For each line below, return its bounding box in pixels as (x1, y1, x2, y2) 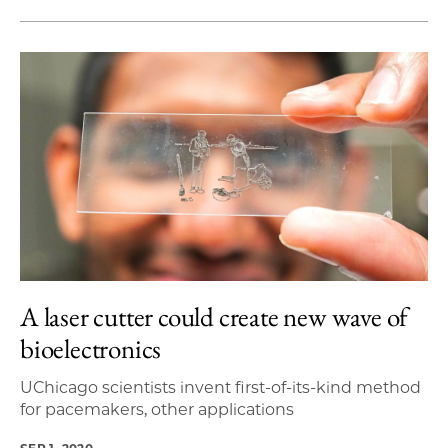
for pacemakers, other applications (20, 400, 294, 419)
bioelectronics (20, 331, 162, 366)
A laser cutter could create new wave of (20, 299, 409, 334)
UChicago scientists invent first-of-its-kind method (20, 378, 421, 397)
